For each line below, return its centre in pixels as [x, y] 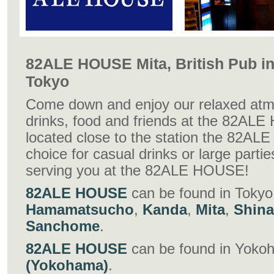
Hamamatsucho [80, 210]
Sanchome [63, 226]
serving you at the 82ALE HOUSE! [137, 171]
